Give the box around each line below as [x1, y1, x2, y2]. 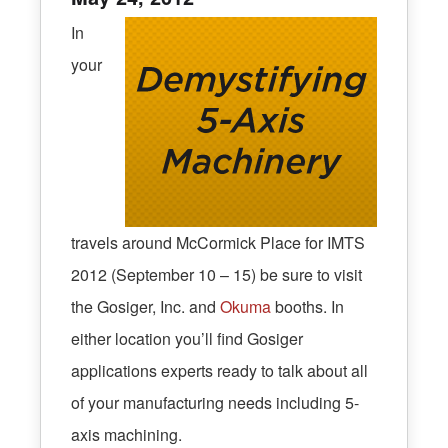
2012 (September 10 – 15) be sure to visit [71, 263, 362, 287]
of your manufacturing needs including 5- [71, 391, 359, 415]
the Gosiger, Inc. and [71, 295, 220, 319]
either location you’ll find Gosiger [71, 327, 303, 351]
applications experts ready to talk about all [71, 359, 368, 383]
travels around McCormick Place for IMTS [71, 231, 365, 255]
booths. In [271, 295, 344, 319]
